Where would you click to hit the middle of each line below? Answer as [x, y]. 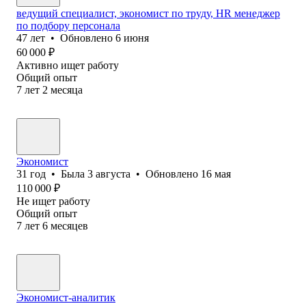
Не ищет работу [53, 201]
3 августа [109, 173]
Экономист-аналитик [66, 297]
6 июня [132, 38]
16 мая [216, 173]
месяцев [69, 225]
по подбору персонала [68, 25]
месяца [67, 89]
